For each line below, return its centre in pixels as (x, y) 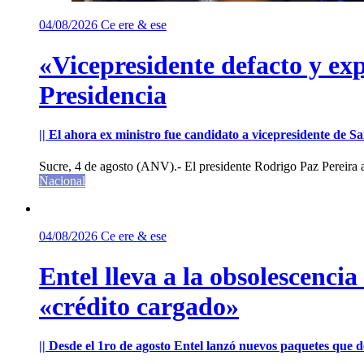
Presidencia (103, 95)
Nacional (62, 181)
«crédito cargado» (139, 306)
